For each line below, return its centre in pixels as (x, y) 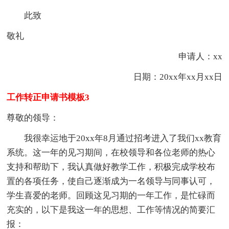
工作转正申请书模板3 (48, 97)
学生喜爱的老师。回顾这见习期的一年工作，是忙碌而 (111, 195)
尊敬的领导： (33, 118)
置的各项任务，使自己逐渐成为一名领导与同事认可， (111, 181)
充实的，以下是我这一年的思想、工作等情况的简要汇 (111, 210)
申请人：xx (191, 56)
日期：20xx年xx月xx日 (169, 77)
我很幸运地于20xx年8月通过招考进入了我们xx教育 (114, 138)
